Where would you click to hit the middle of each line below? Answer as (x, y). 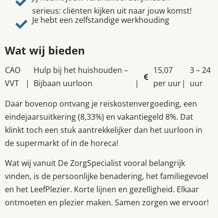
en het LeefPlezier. (39, 190)
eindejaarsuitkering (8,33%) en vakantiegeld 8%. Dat (99, 117)
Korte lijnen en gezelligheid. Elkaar (136, 190)
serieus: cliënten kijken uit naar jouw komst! (112, 11)
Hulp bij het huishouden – (81, 70)
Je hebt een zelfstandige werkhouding (100, 20)
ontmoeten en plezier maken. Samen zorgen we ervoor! (107, 203)
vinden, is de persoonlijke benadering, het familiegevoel (107, 176)
